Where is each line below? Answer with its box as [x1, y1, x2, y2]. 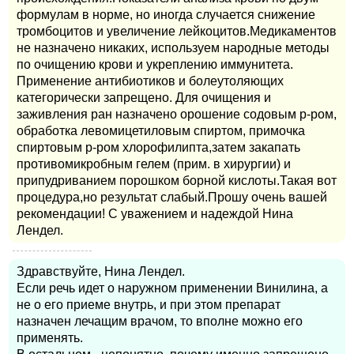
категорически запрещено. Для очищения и [17, 91, 271, 105]
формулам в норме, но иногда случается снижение [17, 8, 315, 22]
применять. [17, 331, 83, 345]
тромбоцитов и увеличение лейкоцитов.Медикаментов [17, 24, 337, 39]
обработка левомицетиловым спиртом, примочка [17, 124, 305, 138]
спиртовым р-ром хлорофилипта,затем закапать [17, 141, 300, 155]
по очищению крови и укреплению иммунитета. [17, 58, 293, 72]
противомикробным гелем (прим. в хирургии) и [17, 157, 291, 171]
